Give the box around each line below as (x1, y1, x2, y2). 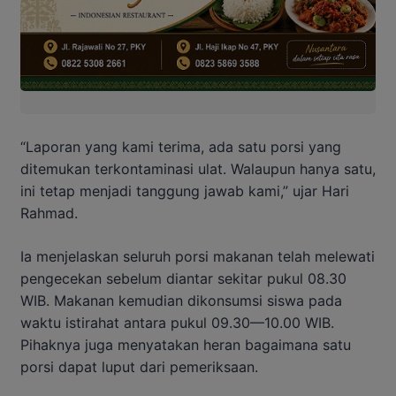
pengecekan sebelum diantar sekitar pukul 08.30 (20, 269, 346, 287)
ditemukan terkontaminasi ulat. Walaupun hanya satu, (20, 159, 376, 178)
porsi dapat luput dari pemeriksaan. (20, 357, 258, 376)
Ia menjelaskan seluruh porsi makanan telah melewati (20, 247, 375, 265)
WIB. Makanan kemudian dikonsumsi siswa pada (20, 291, 342, 309)
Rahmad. (20, 203, 78, 222)
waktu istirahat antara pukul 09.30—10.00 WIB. (20, 313, 334, 331)
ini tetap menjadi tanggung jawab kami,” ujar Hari (20, 181, 349, 200)
